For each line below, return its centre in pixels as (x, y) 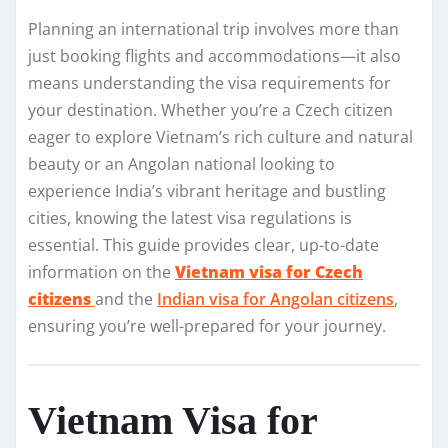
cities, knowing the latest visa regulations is (190, 217)
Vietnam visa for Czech (269, 271)
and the (126, 298)
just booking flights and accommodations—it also (214, 55)
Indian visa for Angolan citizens (275, 298)
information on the (101, 271)
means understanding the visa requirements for (209, 82)
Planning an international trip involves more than (213, 28)
